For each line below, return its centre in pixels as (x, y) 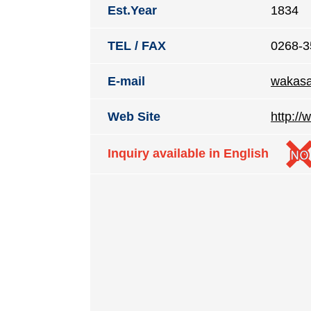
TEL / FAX (137, 46)
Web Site (134, 117)
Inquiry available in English (188, 153)
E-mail (126, 81)
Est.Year (132, 10)
